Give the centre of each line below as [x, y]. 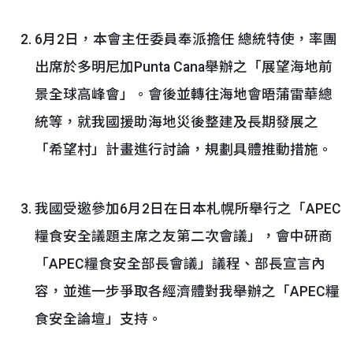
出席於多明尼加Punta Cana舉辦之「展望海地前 [184, 67]
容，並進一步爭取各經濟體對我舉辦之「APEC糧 [187, 292]
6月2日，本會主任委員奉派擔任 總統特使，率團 [186, 39]
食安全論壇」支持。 [98, 319]
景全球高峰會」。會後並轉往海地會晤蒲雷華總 [184, 95]
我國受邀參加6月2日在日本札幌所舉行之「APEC [188, 209]
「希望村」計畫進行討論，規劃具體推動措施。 [184, 150]
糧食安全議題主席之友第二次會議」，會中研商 [184, 236]
